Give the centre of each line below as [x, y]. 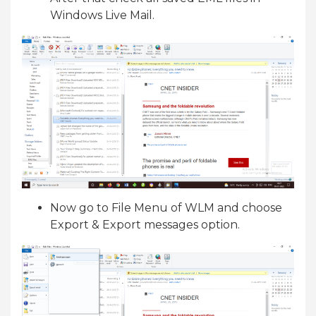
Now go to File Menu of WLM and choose [166, 207]
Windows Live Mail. [102, 15]
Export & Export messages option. [145, 224]
